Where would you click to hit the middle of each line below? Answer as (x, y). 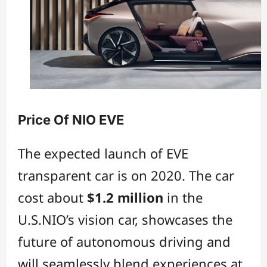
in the (185, 197)
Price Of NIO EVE (71, 120)
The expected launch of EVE (103, 153)
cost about (52, 197)
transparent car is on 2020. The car (126, 175)
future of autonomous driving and (124, 241)
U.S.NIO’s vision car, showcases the (125, 219)
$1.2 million (127, 197)
